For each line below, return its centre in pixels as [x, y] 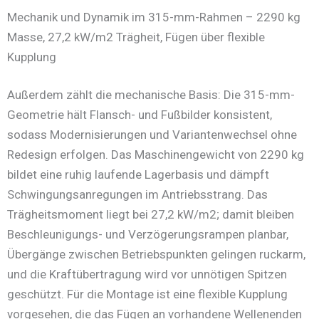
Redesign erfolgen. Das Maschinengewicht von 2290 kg [156, 155]
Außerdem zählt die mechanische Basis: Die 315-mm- [151, 95]
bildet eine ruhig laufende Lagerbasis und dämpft [138, 175]
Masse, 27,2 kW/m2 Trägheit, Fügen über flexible [136, 37]
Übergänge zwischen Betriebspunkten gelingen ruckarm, [156, 255]
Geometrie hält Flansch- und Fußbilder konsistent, [140, 115]
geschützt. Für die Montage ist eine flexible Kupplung [147, 294]
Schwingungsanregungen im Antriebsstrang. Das [137, 195]
